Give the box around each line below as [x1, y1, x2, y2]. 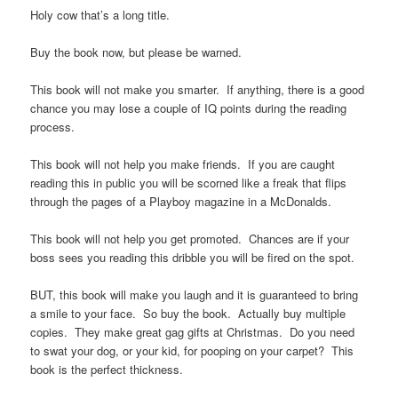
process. [30, 117, 76, 135]
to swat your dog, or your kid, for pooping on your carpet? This [30, 342, 354, 360]
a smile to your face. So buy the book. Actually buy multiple [30, 305, 346, 322]
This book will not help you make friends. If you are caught [30, 155, 336, 173]
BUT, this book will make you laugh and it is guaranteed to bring [30, 286, 359, 304]
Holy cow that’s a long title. [30, 5, 171, 23]
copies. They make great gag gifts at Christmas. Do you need [30, 323, 355, 341]
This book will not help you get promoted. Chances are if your [30, 230, 350, 248]
